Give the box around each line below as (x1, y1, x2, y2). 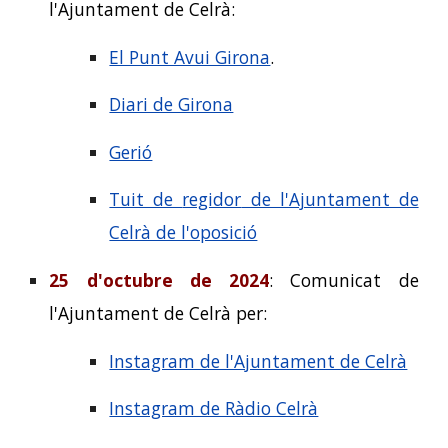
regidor (182, 187, 242, 212)
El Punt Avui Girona (109, 44, 271, 69)
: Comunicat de (269, 268, 419, 293)
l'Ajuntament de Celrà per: (49, 301, 268, 326)
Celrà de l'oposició (109, 220, 258, 245)
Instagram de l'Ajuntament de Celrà (109, 348, 408, 373)
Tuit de (109, 187, 183, 212)
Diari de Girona (109, 92, 234, 117)
